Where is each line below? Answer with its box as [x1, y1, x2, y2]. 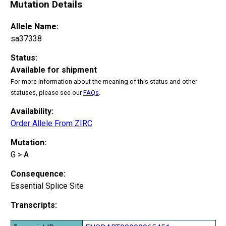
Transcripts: [11, 200, 57, 210]
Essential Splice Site [11, 181, 84, 191]
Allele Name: [11, 21, 59, 31]
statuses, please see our [11, 88, 83, 96]
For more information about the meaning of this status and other [11, 77, 197, 85]
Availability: [11, 106, 53, 116]
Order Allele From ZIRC [11, 118, 92, 128]
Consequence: [11, 168, 66, 179]
